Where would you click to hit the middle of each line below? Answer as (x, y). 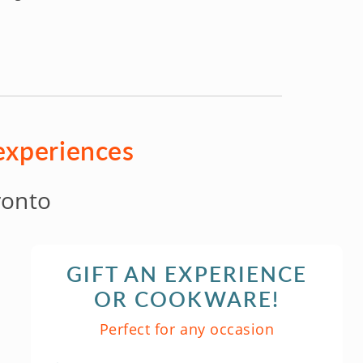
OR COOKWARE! (187, 299)
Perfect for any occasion (187, 329)
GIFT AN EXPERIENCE (187, 273)
